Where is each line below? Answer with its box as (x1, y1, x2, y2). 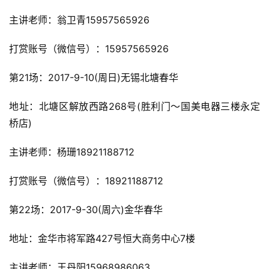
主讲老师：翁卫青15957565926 (9, 14, 150, 26)
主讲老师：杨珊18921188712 (9, 146, 134, 159)
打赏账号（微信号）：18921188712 (9, 175, 163, 187)
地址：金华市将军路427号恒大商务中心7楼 (9, 232, 195, 245)
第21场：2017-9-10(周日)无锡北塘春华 (9, 71, 178, 84)
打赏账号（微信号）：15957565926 (9, 43, 169, 55)
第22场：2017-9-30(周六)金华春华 (9, 204, 163, 216)
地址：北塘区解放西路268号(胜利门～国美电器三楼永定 (9, 100, 260, 113)
